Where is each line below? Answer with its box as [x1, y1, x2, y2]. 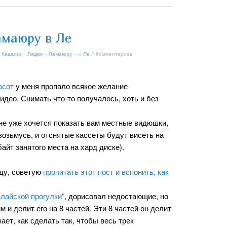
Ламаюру [49, 50, 72, 57]
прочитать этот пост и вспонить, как [43, 166, 169, 177]
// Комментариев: [90, 50, 134, 57]
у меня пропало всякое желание [14, 81, 128, 92]
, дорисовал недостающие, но [64, 190, 168, 201]
